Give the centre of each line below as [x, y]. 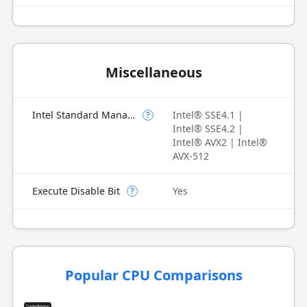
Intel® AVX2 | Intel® [220, 142]
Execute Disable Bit [76, 191]
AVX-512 [191, 156]
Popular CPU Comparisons [153, 275]
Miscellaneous [153, 72]
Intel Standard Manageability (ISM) [131, 115]
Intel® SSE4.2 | [208, 128]
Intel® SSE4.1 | [208, 115]
